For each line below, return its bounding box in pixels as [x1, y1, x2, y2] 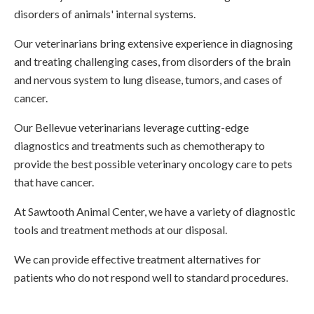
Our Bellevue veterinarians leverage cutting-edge [14, 120, 249, 134]
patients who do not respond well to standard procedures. [14, 270, 290, 284]
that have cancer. [14, 175, 94, 189]
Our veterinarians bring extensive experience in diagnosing [14, 36, 293, 50]
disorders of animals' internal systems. [14, 6, 198, 20]
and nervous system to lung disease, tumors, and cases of [14, 72, 282, 86]
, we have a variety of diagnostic [144, 204, 296, 218]
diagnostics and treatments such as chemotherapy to [14, 138, 265, 152]
